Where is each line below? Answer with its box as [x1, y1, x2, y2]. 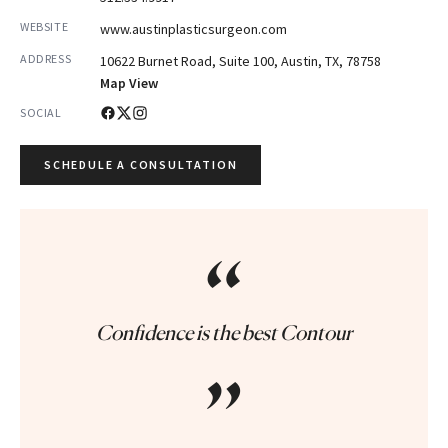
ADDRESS [20, 51, 72, 66]
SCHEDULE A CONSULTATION [44, 157, 238, 172]
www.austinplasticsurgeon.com [100, 20, 287, 38]
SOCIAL [20, 105, 62, 120]
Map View [100, 74, 158, 92]
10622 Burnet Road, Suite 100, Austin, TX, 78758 [100, 52, 381, 70]
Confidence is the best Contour [96, 321, 352, 345]
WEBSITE [20, 19, 69, 34]
